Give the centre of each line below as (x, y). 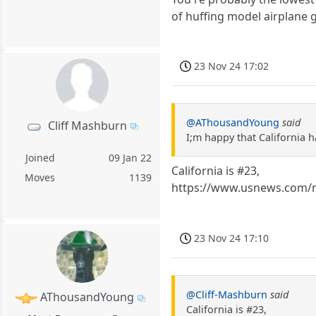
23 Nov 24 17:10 (232, 238)
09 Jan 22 (130, 158)
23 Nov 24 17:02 (232, 66)
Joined (40, 158)
